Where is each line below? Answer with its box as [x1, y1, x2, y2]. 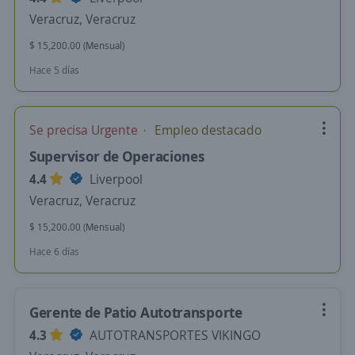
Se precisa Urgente [29, 121, 141, 139]
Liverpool [86, 170, 143, 188]
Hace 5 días [29, 63, 79, 77]
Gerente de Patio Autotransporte [29, 303, 242, 322]
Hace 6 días [29, 245, 79, 258]
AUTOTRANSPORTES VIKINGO [86, 326, 261, 344]
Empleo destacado [151, 121, 261, 139]
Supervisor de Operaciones [29, 147, 205, 166]
